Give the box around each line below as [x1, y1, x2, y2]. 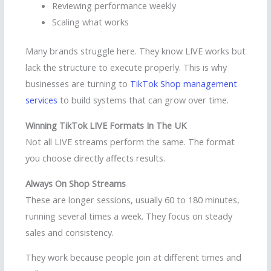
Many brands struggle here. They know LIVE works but [25, 45, 246, 57]
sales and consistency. [25, 226, 114, 238]
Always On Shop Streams [25, 177, 126, 189]
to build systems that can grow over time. [57, 94, 229, 106]
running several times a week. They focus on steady [25, 209, 232, 222]
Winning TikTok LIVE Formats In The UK [25, 119, 186, 132]
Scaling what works [51, 15, 129, 28]
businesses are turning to [25, 77, 130, 90]
